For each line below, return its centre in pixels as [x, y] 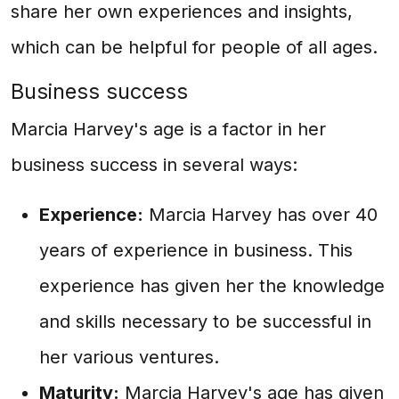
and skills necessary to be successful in [205, 322]
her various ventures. [129, 357]
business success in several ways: [154, 165]
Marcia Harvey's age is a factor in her [168, 129]
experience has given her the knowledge [212, 286]
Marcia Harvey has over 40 [261, 215]
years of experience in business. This [196, 250]
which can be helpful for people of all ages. [194, 47]
